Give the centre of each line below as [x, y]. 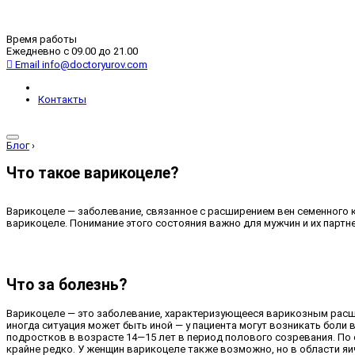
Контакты [62, 99]
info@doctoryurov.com [95, 65]
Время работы [42, 39]
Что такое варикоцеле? [92, 174]
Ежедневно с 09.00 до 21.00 [72, 51]
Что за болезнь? [67, 285]
